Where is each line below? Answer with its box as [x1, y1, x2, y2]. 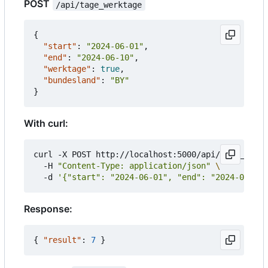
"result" [43, 235, 81, 245]
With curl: [24, 117, 68, 130]
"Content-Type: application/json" [57, 161, 211, 171]
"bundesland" [43, 75, 100, 86]
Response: [24, 203, 72, 215]
